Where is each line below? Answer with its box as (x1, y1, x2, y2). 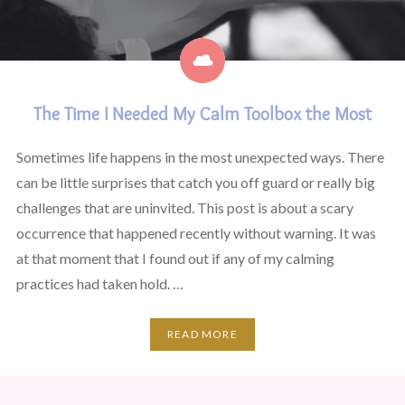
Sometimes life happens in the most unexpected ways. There (15, 147, 384, 165)
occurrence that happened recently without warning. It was (15, 223, 376, 241)
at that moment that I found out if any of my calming (15, 249, 334, 267)
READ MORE (167, 327, 238, 342)
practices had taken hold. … (15, 274, 184, 292)
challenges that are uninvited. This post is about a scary (15, 198, 353, 216)
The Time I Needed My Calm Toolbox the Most (33, 102, 372, 125)
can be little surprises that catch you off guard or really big (15, 173, 375, 191)
